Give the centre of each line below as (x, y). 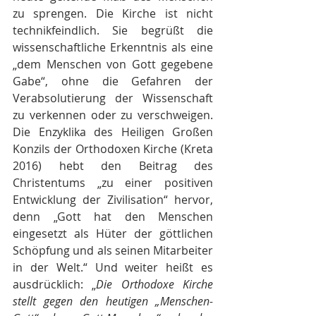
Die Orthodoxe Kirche (155, 284)
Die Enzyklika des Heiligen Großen (113, 132)
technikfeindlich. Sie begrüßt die (113, 30)
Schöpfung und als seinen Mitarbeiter (113, 250)
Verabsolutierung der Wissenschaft (113, 98)
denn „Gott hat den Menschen (113, 217)
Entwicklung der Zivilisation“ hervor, (113, 200)
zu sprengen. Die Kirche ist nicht (113, 13)
